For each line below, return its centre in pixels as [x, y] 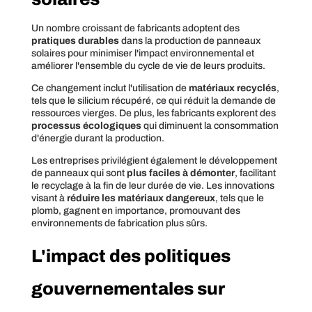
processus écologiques [86, 125]
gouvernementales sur [128, 288]
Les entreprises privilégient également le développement [154, 160]
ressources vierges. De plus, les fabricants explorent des [153, 113]
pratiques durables [75, 40]
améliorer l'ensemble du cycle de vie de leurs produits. [148, 65]
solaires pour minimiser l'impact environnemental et [142, 53]
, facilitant [255, 173]
